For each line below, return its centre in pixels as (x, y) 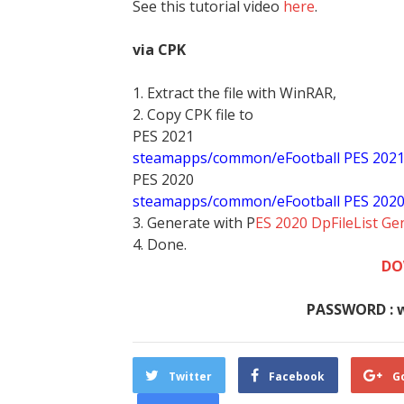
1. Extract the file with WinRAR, (234, 93)
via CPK (159, 50)
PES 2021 (163, 136)
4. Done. (160, 244)
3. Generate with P (194, 223)
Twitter (190, 376)
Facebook (297, 376)
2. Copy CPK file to (193, 115)
